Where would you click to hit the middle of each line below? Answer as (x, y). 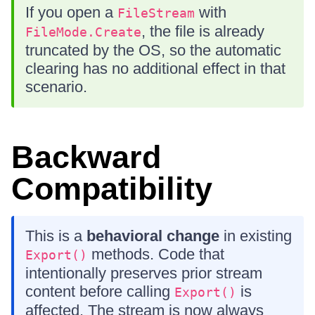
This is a (56, 236)
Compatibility (112, 189)
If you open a (71, 12)
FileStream (156, 13)
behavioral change (153, 236)
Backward (86, 157)
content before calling (100, 291)
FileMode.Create (83, 32)
